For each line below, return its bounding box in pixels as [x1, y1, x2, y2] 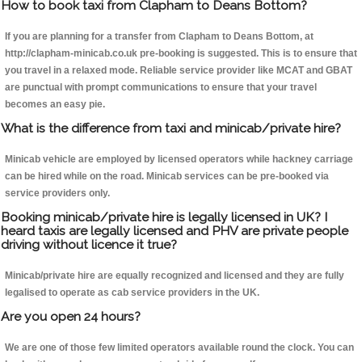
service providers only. [5, 187, 110, 200]
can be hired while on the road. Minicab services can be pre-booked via [5, 170, 329, 183]
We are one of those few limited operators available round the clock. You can [5, 342, 354, 354]
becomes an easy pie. [5, 99, 105, 111]
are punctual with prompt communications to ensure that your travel [5, 82, 317, 94]
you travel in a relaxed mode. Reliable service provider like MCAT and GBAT [5, 65, 352, 77]
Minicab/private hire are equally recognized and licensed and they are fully [5, 270, 344, 282]
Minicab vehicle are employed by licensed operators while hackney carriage [5, 154, 353, 166]
